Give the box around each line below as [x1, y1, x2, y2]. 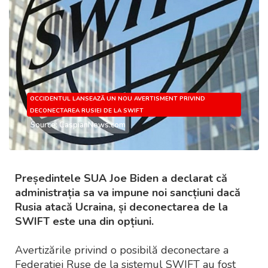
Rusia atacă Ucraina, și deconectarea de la [15, 200, 228, 215]
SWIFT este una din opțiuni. [15, 214, 154, 229]
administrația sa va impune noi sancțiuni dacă [15, 185, 240, 200]
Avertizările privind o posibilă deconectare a [15, 243, 229, 258]
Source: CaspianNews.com [31, 120, 126, 131]
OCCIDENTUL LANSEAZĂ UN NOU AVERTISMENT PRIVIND [30, 95, 205, 103]
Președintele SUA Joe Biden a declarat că [15, 171, 227, 186]
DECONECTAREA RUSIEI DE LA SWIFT [30, 106, 144, 115]
